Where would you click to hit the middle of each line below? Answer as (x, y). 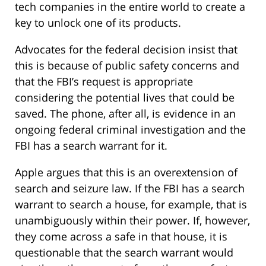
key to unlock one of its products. (98, 23)
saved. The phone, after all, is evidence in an (125, 114)
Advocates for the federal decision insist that (126, 50)
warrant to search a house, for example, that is (131, 205)
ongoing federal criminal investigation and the (130, 130)
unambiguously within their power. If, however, (132, 221)
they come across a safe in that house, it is (121, 237)
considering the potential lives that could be (125, 98)
